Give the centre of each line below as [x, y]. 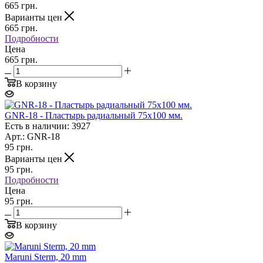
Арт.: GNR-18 [32, 136]
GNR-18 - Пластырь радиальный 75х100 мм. [94, 115]
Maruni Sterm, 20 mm [45, 257]
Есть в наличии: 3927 [48, 126]
